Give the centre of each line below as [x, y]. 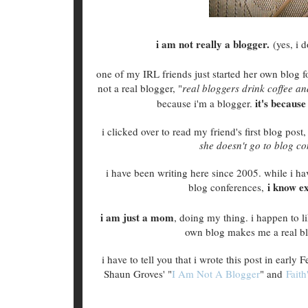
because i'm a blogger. [206, 103]
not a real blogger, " [140, 88]
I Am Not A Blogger [216, 273]
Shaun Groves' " [138, 273]
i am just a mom [137, 217]
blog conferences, [228, 187]
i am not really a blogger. [214, 44]
